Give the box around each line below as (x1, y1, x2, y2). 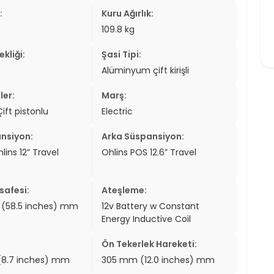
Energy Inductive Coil (102, 212, 191, 225)
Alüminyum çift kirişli (102, 64, 190, 76)
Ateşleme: (102, 183, 147, 196)
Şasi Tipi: (102, 48, 142, 61)
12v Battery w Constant (102, 199, 200, 212)
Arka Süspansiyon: (102, 130, 185, 143)
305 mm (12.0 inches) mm (102, 253, 215, 266)
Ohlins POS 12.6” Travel (102, 146, 197, 158)
